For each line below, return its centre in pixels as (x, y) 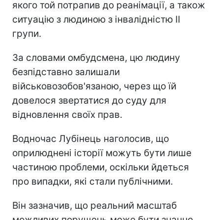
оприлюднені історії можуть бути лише (102, 153)
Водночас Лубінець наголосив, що (91, 138)
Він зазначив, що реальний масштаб (95, 205)
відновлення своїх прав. (67, 114)
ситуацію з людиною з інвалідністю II (96, 19)
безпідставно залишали (66, 72)
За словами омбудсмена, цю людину (96, 57)
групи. (27, 33)
